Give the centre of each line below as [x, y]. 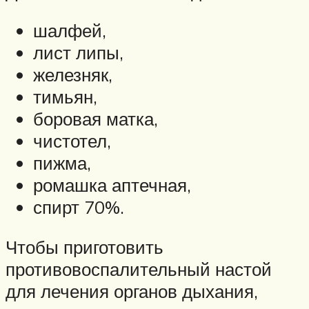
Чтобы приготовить [84, 247]
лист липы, [78, 53]
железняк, [73, 75]
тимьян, [65, 97]
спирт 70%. [79, 207]
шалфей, [70, 31]
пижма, [62, 163]
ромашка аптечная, [112, 185]
